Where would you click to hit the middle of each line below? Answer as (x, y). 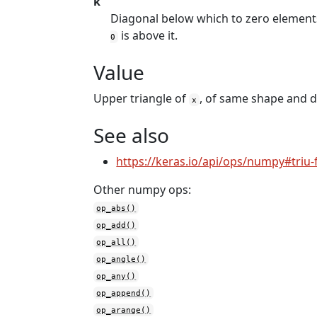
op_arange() (124, 310)
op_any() (116, 276)
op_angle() (121, 259)
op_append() (124, 293)
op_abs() (116, 208)
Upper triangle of (142, 98)
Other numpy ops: (143, 190)
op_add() (116, 225)
